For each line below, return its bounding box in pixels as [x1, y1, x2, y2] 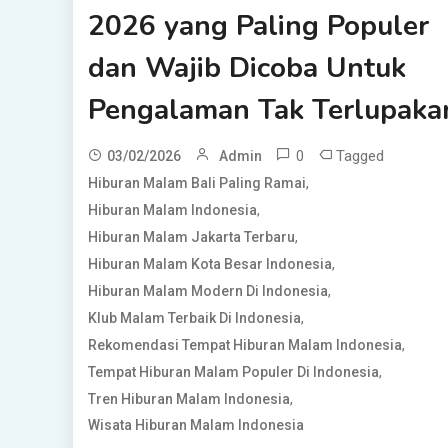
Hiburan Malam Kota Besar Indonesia [87, 256, 332, 273]
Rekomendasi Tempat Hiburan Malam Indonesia [87, 337, 402, 354]
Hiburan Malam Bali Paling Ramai [87, 175, 306, 192]
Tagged [335, 147, 384, 166]
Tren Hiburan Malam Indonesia [87, 391, 290, 408]
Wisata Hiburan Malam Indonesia [87, 417, 304, 434]
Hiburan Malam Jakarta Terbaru [87, 229, 295, 246]
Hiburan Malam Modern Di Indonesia [87, 283, 328, 300]
